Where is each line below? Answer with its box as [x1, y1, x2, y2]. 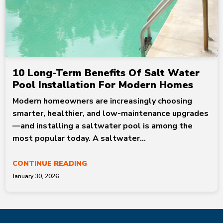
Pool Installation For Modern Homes [12, 78, 194, 92]
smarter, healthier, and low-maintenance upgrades [12, 108, 209, 119]
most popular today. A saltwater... [12, 133, 146, 144]
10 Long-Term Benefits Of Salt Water [12, 66, 200, 80]
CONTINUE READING [12, 159, 88, 169]
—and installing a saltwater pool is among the [12, 120, 193, 132]
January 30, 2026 [12, 172, 59, 181]
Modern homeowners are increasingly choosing [12, 96, 193, 107]
